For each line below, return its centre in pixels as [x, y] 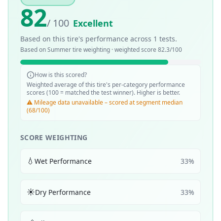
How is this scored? [61, 75]
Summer [59, 50]
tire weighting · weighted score [114, 50]
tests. [167, 39]
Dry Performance [63, 192]
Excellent [93, 23]
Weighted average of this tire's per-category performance [106, 85]
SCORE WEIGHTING [54, 137]
